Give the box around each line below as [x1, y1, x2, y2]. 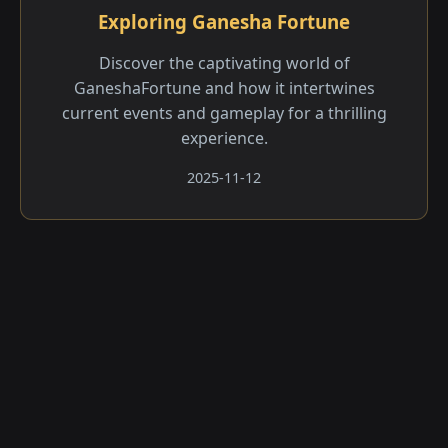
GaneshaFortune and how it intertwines [73, 77, 375, 99]
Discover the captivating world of [98, 52, 350, 74]
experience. [180, 127, 268, 149]
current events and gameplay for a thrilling [61, 102, 387, 124]
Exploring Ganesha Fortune [98, 9, 350, 34]
